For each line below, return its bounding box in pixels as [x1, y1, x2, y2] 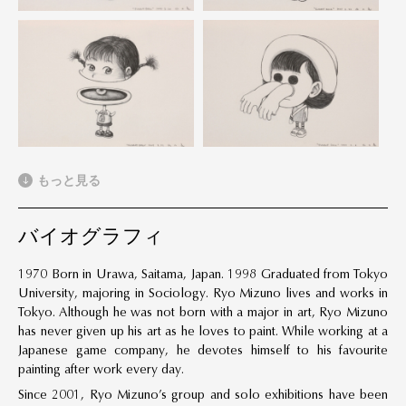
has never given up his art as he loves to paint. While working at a [18, 323, 388, 340]
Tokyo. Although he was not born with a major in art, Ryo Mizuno [18, 304, 388, 321]
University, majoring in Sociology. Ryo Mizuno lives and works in [18, 285, 388, 302]
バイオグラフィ [18, 223, 164, 250]
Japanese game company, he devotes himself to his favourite [18, 342, 388, 359]
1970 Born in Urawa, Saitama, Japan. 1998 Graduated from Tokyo [18, 266, 388, 283]
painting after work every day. [18, 361, 184, 378]
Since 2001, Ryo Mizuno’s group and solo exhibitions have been [18, 386, 388, 403]
